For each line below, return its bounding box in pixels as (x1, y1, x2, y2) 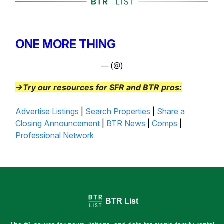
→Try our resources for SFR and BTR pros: (15, 82, 182, 92)
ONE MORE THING (15, 36, 116, 51)
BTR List (105, 197, 138, 205)
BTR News (106, 118, 145, 128)
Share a (157, 106, 185, 116)
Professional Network (15, 130, 94, 140)
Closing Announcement (15, 118, 100, 128)
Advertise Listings (15, 106, 79, 116)
